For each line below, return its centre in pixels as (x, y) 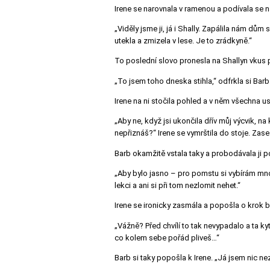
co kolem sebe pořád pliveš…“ (167, 237)
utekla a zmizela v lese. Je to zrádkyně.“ (183, 41)
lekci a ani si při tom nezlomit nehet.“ (177, 186)
